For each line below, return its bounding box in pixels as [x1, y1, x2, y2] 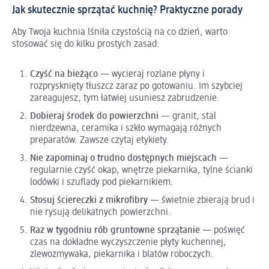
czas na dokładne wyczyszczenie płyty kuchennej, [30, 237, 226, 247]
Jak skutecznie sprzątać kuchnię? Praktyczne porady [12, 4, 243, 16]
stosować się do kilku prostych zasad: [12, 39, 160, 49]
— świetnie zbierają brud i [148, 195, 255, 205]
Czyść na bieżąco [30, 69, 98, 79]
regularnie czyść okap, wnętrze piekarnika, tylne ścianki [30, 165, 253, 175]
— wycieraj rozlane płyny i [98, 69, 205, 79]
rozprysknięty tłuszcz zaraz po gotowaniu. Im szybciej [30, 81, 243, 91]
